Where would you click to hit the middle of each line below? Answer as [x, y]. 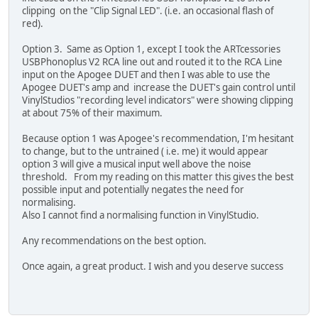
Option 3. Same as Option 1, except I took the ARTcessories [151, 49]
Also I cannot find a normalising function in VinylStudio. [141, 215]
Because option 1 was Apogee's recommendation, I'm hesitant [158, 139]
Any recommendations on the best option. [114, 241]
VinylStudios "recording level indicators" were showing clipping [158, 100]
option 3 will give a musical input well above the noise [137, 164]
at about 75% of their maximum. [92, 113]
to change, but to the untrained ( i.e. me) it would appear [145, 152]
